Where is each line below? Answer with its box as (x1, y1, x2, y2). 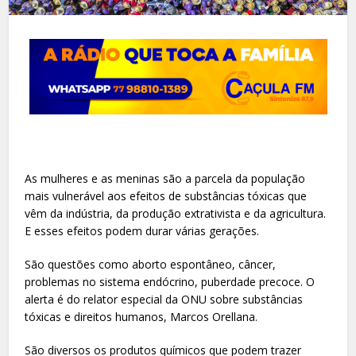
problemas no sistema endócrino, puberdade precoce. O (25, 273, 315, 289)
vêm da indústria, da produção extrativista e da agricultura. (25, 205, 327, 221)
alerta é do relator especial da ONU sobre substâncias (25, 291, 304, 307)
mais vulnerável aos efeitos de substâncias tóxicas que (25, 188, 308, 203)
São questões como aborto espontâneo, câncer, (25, 256, 277, 272)
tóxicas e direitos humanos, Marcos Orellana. (25, 308, 258, 324)
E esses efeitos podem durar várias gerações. (25, 222, 260, 238)
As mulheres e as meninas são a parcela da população (25, 170, 306, 186)
